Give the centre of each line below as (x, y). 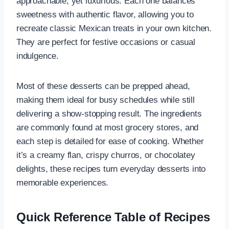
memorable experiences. (63, 182)
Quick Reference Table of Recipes (113, 217)
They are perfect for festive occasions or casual (106, 42)
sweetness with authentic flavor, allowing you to (105, 14)
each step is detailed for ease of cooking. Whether (110, 141)
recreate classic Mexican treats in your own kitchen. (114, 28)
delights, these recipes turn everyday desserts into (111, 169)
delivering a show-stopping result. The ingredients (109, 113)
